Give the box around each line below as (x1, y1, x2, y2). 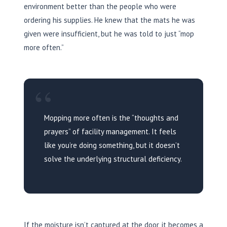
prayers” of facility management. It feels (44, 126, 176, 136)
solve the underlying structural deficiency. (44, 154, 182, 164)
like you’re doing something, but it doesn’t (44, 140, 180, 150)
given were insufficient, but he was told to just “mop (24, 28, 194, 39)
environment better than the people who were (24, 1, 176, 11)
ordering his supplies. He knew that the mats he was (24, 15, 195, 25)
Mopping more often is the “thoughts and (44, 112, 178, 123)
